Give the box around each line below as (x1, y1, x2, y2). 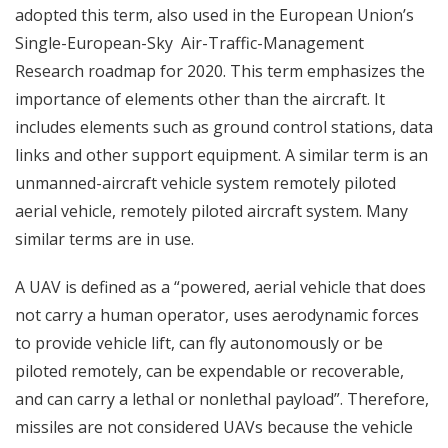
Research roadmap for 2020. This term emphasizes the (15, 60, 425, 82)
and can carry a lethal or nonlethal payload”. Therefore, (15, 388, 429, 410)
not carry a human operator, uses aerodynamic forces (15, 304, 419, 326)
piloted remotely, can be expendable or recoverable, (15, 360, 404, 382)
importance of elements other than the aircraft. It (15, 88, 385, 110)
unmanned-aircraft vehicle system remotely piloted (15, 172, 396, 194)
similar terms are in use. (15, 228, 194, 250)
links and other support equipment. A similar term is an (15, 144, 428, 166)
